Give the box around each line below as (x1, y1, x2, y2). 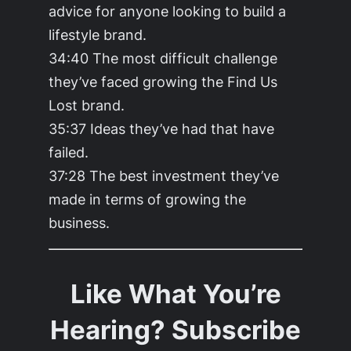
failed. (49, 143, 89, 161)
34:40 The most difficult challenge (49, 49, 278, 67)
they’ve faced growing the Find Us (49, 72, 278, 90)
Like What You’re (70, 277, 281, 309)
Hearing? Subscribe (50, 313, 301, 346)
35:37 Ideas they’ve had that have (49, 119, 275, 137)
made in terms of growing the (49, 190, 247, 208)
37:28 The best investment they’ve (49, 166, 280, 184)
